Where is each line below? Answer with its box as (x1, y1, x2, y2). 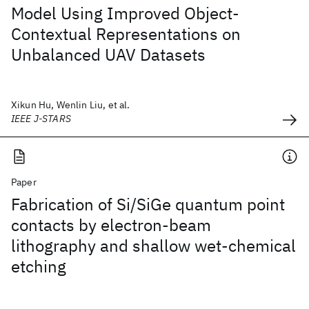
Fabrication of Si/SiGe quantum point (11, 193, 285, 215)
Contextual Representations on (11, 23, 241, 45)
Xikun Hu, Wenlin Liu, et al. (11, 99, 130, 111)
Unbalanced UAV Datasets (11, 43, 206, 66)
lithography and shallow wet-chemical (11, 235, 296, 257)
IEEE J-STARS (11, 112, 71, 125)
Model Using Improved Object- (11, 2, 239, 24)
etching (11, 255, 66, 277)
